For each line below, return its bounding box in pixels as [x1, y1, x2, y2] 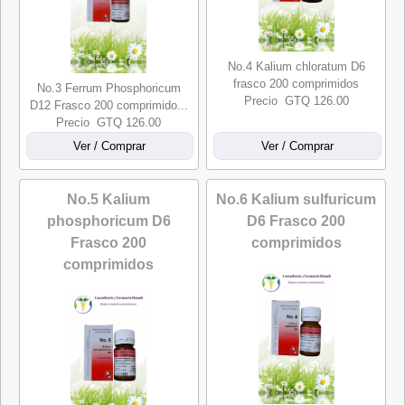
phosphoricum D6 [46, 213, 171, 229]
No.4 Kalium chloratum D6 [227, 60, 365, 73]
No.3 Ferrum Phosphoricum [36, 81, 181, 95]
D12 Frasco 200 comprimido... [29, 99, 188, 112]
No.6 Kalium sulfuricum [216, 192, 377, 207]
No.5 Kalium [67, 192, 151, 207]
